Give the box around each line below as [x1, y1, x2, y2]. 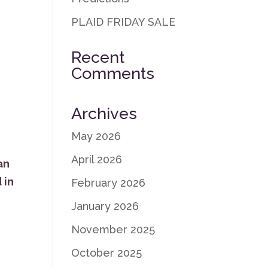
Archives [71, 104, 138, 123]
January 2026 [71, 200, 139, 212]
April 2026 [71, 153, 123, 166]
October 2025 [71, 246, 142, 259]
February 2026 [71, 176, 146, 189]
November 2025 [71, 223, 156, 236]
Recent [71, 48, 125, 66]
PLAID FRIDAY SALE [71, 16, 176, 28]
